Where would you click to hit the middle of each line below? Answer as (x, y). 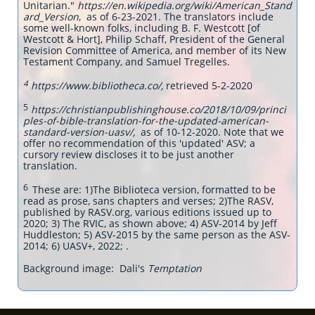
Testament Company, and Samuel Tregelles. (127, 62)
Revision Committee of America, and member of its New (155, 50)
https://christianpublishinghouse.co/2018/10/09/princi (159, 109)
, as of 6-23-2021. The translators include (176, 17)
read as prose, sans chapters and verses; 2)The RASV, (148, 201)
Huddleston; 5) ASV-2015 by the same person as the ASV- (157, 234)
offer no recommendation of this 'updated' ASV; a (139, 143)
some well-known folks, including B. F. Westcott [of (142, 28)
